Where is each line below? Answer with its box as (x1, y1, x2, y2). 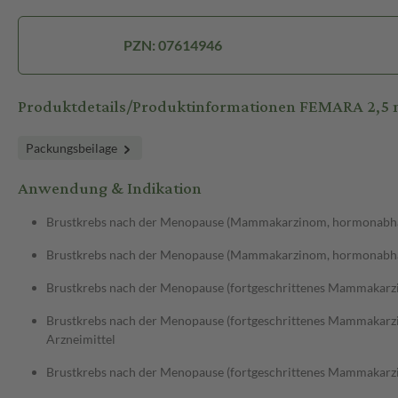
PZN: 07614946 (123, 36, 222, 54)
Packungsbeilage (26, 140, 120, 156)
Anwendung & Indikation (18, 173, 202, 205)
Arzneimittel (46, 331, 115, 347)
